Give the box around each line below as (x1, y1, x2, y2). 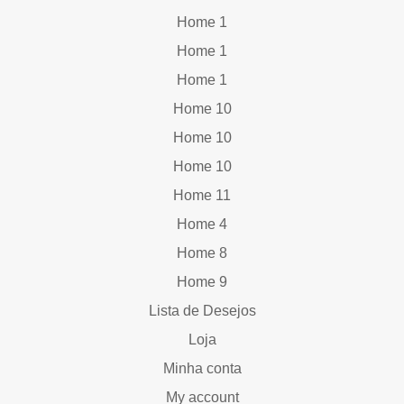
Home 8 (177, 244, 227, 261)
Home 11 (173, 187, 231, 203)
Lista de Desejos (148, 302, 256, 318)
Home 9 (177, 273, 227, 289)
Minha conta (162, 360, 242, 376)
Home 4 (177, 216, 227, 232)
